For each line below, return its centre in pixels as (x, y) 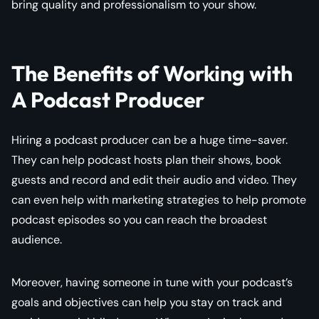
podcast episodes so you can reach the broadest (139, 219)
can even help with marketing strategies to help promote (159, 199)
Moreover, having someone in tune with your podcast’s (152, 282)
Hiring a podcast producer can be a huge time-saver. (150, 140)
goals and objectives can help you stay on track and (147, 302)
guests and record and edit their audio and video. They (154, 179)
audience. (37, 239)
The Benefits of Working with (152, 73)
